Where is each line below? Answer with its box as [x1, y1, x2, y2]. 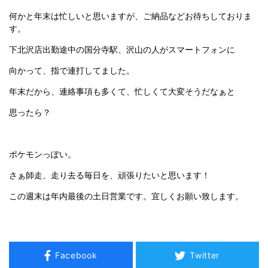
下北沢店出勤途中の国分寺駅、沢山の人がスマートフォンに [9, 44, 235, 54]
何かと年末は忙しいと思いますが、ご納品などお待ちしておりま [9, 10, 252, 21]
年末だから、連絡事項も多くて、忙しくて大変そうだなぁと [9, 86, 235, 96]
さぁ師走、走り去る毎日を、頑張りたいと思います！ [9, 169, 210, 180]
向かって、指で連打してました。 [9, 65, 135, 75]
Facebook [54, 250, 98, 261]
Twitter [190, 250, 220, 261]
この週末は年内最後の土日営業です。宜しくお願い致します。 [9, 190, 243, 201]
